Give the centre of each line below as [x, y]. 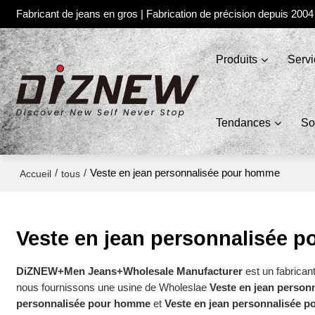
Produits [236, 59]
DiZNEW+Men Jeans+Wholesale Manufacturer [130, 271]
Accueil [36, 173]
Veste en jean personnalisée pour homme [185, 173]
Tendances [243, 123]
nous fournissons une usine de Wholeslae [113, 287]
